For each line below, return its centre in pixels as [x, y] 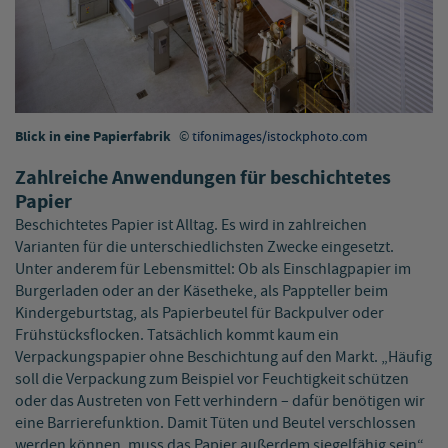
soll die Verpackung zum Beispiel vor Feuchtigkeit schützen [212, 379]
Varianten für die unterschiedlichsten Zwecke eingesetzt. [204, 247]
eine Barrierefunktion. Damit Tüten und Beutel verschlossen [215, 423]
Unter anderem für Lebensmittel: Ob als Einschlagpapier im [213, 269]
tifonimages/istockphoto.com [280, 136]
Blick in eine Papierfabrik [94, 136]
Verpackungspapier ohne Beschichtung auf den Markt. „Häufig [223, 357]
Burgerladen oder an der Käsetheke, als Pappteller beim [201, 291]
